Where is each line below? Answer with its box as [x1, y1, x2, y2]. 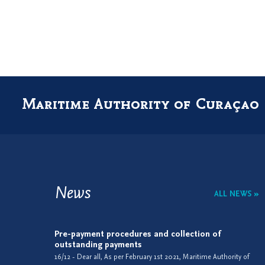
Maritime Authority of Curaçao [21, 94, 259, 113]
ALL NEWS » [214, 190, 259, 199]
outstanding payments [54, 241, 142, 250]
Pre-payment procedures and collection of [54, 230, 221, 239]
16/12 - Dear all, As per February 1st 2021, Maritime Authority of [54, 254, 249, 261]
